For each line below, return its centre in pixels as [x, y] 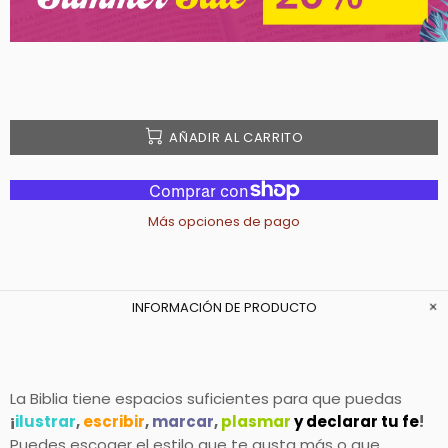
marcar [183, 422]
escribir [114, 422]
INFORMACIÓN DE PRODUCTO [224, 308]
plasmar [257, 422]
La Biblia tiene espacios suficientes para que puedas [206, 399]
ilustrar [45, 422]
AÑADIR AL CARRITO [236, 137]
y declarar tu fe [356, 422]
